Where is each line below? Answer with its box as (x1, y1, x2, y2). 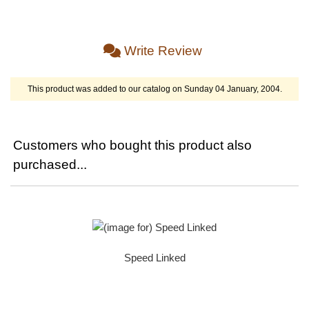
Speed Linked (123, 252, 186, 264)
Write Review (121, 43, 206, 58)
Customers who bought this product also (12, 138, 252, 153)
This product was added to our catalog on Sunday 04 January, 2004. (27, 83, 282, 94)
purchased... (12, 157, 87, 172)
